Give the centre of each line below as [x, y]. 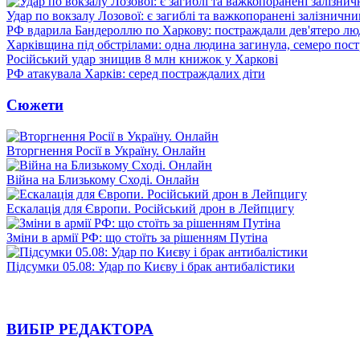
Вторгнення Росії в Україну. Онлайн [106, 150]
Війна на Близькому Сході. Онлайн [103, 179]
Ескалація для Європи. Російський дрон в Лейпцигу [150, 208]
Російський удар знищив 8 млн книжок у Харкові [142, 59]
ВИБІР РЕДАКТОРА [80, 329]
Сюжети [35, 104]
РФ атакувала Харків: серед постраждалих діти [136, 74]
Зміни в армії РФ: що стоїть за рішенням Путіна [137, 237]
